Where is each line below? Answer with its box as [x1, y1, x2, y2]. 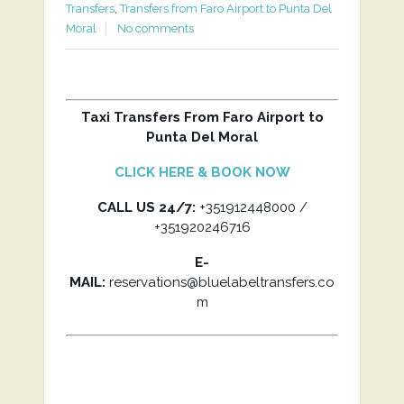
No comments [116, 22, 194, 35]
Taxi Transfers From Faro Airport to [80, 109, 324, 125]
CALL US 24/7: [96, 199, 196, 216]
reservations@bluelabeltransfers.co [106, 274, 335, 290]
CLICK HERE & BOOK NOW [114, 164, 290, 180]
